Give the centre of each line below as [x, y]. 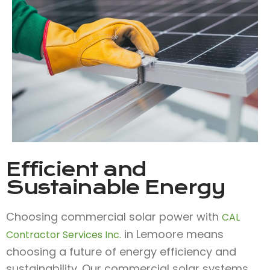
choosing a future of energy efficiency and [121, 251]
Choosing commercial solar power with [114, 216]
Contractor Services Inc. [64, 234]
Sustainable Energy [115, 187]
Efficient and [76, 169]
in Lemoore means [172, 234]
